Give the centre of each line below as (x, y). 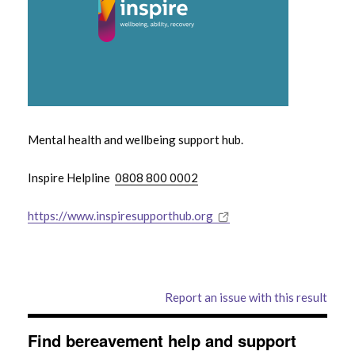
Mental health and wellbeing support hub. (136, 139)
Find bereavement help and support (162, 340)
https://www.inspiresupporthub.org (120, 216)
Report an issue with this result (246, 297)
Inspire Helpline (71, 177)
